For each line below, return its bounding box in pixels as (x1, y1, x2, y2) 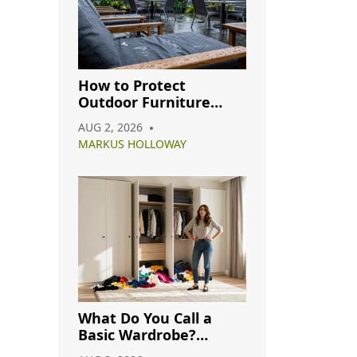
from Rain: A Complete (78, 108, 239, 128)
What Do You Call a (78, 308, 212, 328)
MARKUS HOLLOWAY (78, 135, 186, 151)
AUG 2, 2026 (78, 119, 143, 135)
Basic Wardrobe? (78, 325, 196, 344)
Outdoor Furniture (78, 92, 210, 112)
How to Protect (78, 75, 186, 95)
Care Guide (78, 125, 156, 145)
